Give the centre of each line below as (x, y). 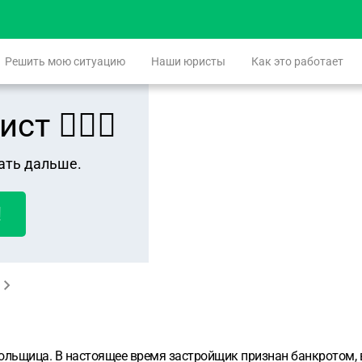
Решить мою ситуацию (65, 61)
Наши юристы (188, 61)
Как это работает (297, 61)
